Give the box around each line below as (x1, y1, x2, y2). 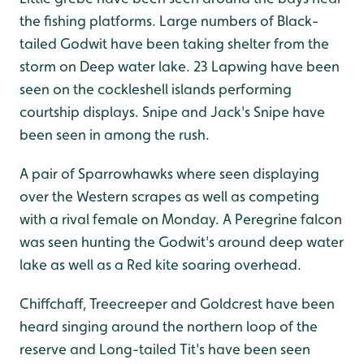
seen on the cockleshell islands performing (19, 80, 292, 98)
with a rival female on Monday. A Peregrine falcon (19, 210, 342, 228)
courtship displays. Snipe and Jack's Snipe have (19, 103, 325, 121)
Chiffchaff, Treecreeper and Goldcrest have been (19, 295, 335, 313)
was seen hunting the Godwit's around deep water (19, 233, 344, 251)
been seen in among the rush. (19, 126, 210, 144)
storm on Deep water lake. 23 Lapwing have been (19, 58, 340, 76)
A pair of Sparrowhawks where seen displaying (19, 165, 319, 183)
